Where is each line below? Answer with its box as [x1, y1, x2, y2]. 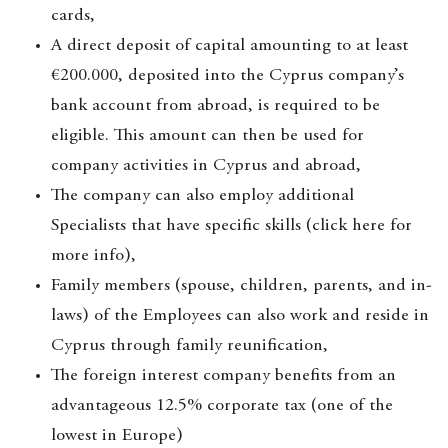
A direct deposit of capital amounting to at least [51, 37, 408, 55]
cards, [51, 7, 95, 25]
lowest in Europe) [51, 427, 183, 445]
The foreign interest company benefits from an [51, 367, 396, 385]
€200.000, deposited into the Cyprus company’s [51, 67, 404, 85]
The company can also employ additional [51, 187, 354, 205]
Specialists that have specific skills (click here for [51, 217, 412, 235]
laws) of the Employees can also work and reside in [51, 307, 429, 325]
